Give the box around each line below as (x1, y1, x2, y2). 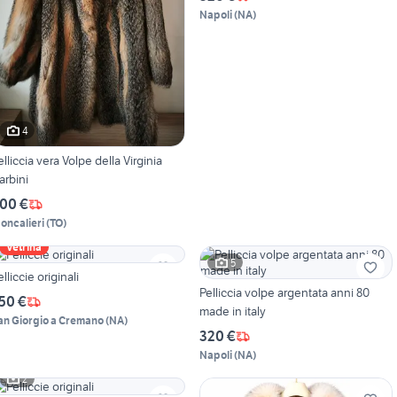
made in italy (198, 303, 266, 320)
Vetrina (6, 240, 42, 254)
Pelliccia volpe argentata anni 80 (198, 284, 370, 301)
